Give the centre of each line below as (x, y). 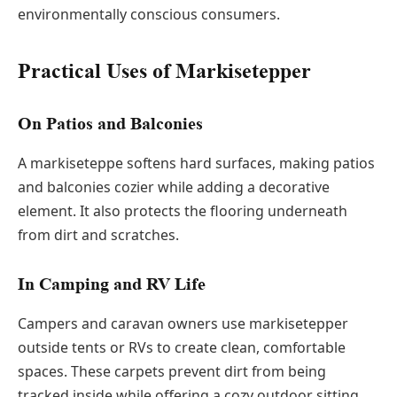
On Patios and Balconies (110, 124)
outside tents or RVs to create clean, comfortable (182, 347)
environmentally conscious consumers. (149, 15)
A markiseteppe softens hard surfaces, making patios (196, 163)
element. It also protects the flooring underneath (183, 210)
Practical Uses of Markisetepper (164, 70)
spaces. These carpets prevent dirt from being (172, 371)
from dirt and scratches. (98, 234)
